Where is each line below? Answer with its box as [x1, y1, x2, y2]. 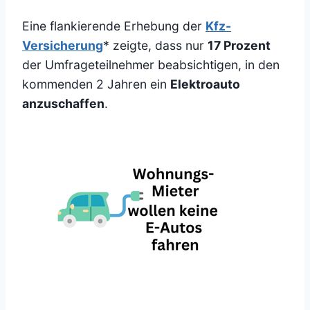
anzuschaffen [22, 96, 104, 111]
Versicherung [22, 38, 103, 53]
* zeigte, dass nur [103, 38, 208, 53]
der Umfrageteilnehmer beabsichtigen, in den [22, 57, 280, 73]
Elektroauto [170, 77, 240, 92]
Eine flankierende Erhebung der [22, 19, 206, 34]
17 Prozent [208, 38, 271, 53]
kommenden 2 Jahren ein [22, 77, 170, 92]
